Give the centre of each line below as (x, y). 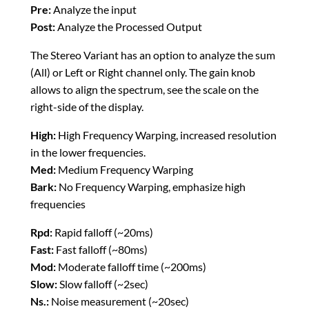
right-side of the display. (87, 107)
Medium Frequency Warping (124, 170)
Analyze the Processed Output (129, 27)
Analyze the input (94, 10)
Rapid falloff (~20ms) (103, 232)
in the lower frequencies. (88, 152)
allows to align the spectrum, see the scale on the (144, 90)
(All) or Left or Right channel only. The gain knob (143, 72)
